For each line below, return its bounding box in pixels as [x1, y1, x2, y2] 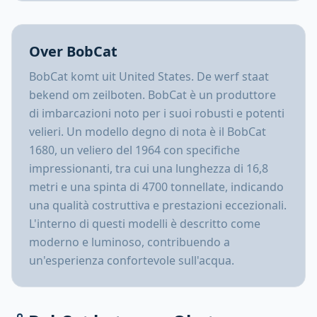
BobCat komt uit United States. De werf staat [29, 69, 269, 84]
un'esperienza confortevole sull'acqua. [29, 253, 234, 268]
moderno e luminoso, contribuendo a [29, 234, 230, 250]
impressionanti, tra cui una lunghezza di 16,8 [29, 161, 268, 176]
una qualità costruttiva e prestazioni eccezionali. [29, 197, 287, 213]
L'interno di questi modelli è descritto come [29, 216, 260, 231]
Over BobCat [29, 42, 117, 61]
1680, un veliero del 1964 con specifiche [29, 142, 240, 158]
